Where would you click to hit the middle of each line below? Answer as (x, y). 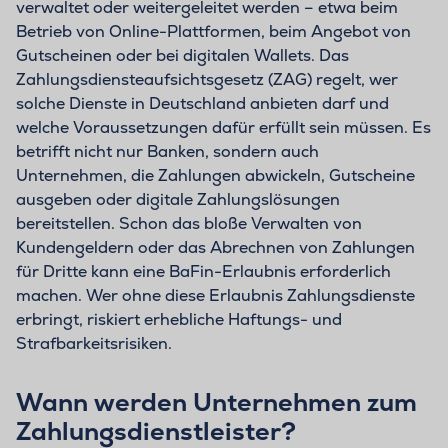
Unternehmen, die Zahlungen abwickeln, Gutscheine (215, 176)
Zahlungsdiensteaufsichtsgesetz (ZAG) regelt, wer (207, 80)
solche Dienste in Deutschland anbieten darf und (202, 104)
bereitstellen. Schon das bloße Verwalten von (189, 224)
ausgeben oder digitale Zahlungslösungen (178, 200)
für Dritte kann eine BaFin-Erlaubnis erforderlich (203, 272)
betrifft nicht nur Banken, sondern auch (167, 152)
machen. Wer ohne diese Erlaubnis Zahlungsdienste (215, 296)
